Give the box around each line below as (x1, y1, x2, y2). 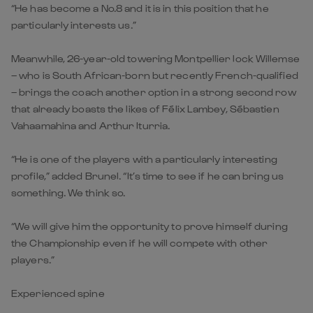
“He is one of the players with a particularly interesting (11, 152, 277, 165)
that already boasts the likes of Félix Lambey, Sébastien (11, 102, 279, 115)
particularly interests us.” (11, 18, 136, 31)
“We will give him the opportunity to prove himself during (11, 219, 288, 232)
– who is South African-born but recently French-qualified (11, 68, 298, 81)
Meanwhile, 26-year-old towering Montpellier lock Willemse (11, 52, 300, 64)
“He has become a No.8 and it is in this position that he (11, 1, 269, 14)
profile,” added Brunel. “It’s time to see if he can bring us (11, 169, 284, 182)
